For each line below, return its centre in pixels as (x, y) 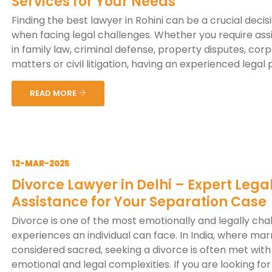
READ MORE (54, 93)
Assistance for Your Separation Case (139, 202)
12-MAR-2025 (40, 164)
